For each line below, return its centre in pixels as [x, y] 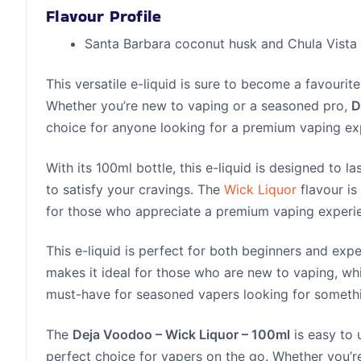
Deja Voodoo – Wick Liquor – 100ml [182, 334]
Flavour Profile [104, 16]
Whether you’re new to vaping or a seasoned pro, [199, 105]
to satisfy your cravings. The [135, 189]
